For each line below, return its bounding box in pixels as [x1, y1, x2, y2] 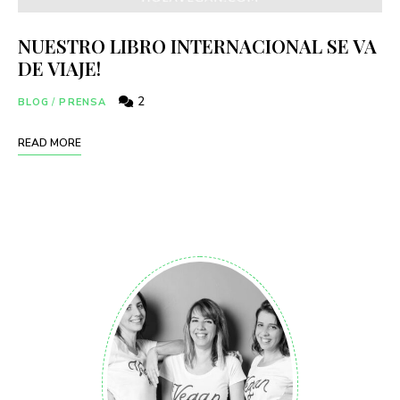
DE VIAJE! [18, 54, 101, 80]
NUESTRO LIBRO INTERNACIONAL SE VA [18, 32, 377, 58]
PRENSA [59, 95, 107, 109]
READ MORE [18, 135, 81, 150]
